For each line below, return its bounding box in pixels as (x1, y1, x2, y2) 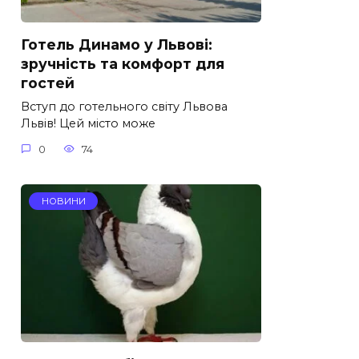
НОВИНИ (41, 195, 86, 207)
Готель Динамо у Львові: (21, 36, 212, 54)
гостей (21, 75, 75, 92)
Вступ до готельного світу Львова (21, 99, 228, 115)
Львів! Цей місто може (21, 116, 155, 131)
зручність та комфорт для (21, 55, 224, 73)
